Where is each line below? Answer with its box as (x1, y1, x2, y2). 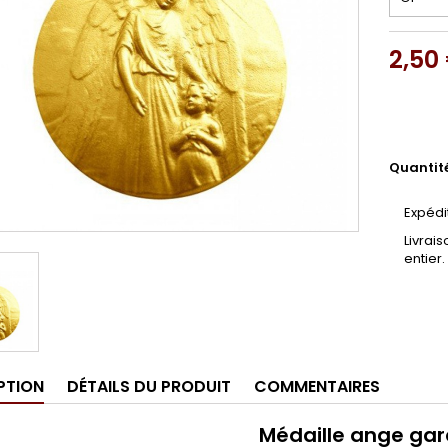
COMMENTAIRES (254, 375, 380, 398)
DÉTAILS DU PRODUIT (67, 375, 231, 398)
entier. (404, 249, 445, 268)
